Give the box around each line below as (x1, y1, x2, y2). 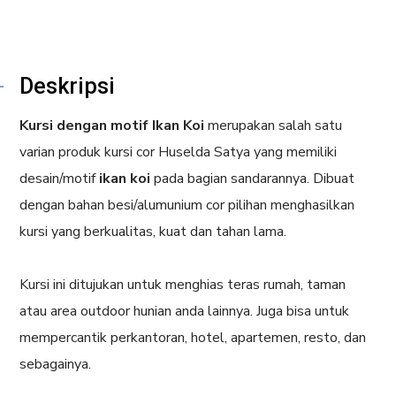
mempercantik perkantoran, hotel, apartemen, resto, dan (19, 328, 367, 347)
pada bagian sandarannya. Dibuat (150, 169, 355, 188)
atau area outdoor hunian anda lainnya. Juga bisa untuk (19, 301, 350, 321)
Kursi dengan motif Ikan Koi (19, 116, 209, 135)
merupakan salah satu (208, 116, 343, 135)
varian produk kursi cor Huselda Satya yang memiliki (19, 142, 338, 162)
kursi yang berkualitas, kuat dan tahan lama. (19, 222, 287, 241)
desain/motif (19, 169, 100, 188)
